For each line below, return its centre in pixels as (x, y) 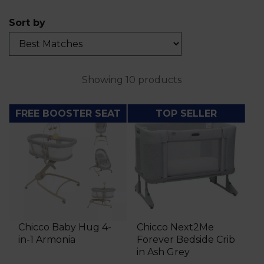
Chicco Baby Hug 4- (65, 227)
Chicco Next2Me (175, 227)
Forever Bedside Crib (186, 240)
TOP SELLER (186, 113)
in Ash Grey (163, 252)
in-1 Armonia (47, 240)
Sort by (27, 22)
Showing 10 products (132, 80)
